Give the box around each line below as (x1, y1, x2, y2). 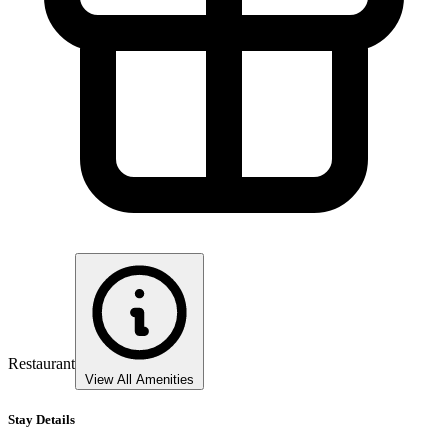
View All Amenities (85, 372, 194, 388)
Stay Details (8, 412, 75, 428)
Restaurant (8, 355, 75, 373)
